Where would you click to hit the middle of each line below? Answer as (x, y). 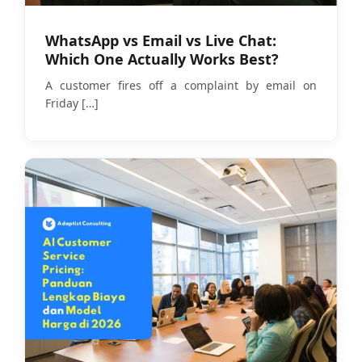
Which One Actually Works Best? (162, 59)
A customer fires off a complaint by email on (181, 85)
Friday (62, 103)
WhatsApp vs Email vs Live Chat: (161, 40)
